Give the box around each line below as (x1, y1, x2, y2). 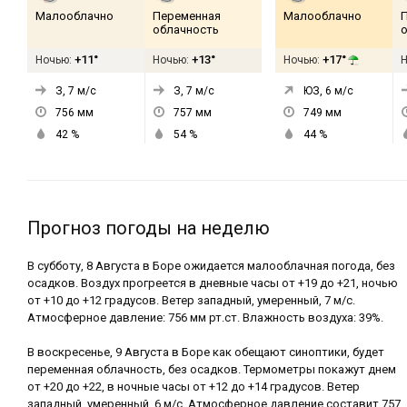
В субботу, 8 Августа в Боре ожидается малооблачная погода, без (27, 259, 395, 273)
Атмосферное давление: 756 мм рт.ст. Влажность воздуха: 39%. (27, 311, 383, 324)
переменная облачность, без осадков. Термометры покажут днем (27, 362, 396, 376)
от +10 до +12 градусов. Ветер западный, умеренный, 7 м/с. (27, 293, 355, 307)
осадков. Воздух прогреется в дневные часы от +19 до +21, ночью (27, 276, 398, 290)
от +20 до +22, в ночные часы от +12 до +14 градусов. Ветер (27, 380, 360, 393)
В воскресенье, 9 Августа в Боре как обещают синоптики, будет (27, 345, 384, 359)
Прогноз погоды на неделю (27, 217, 270, 239)
